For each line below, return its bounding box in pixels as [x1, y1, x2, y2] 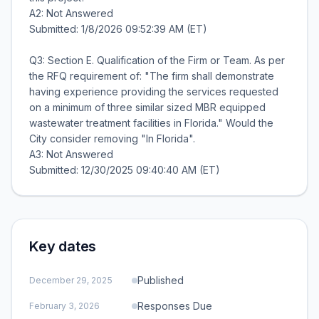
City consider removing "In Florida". [29, 132, 195, 145]
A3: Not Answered [29, 148, 113, 160]
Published [137, 274, 184, 286]
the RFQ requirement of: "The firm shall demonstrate [29, 70, 274, 82]
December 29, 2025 [29, 275, 113, 286]
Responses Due [137, 300, 212, 312]
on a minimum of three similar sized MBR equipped [29, 101, 266, 113]
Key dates [29, 238, 97, 255]
